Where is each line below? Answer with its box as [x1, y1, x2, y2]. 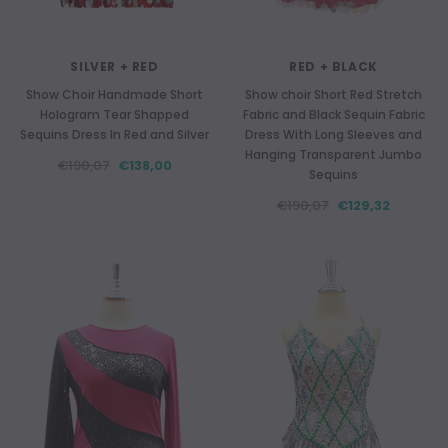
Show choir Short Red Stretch [245, 86, 422, 103]
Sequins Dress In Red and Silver [20, 126, 209, 143]
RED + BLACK [289, 58, 378, 75]
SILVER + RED [70, 58, 159, 75]
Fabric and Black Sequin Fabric [242, 106, 425, 123]
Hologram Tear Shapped [40, 106, 189, 123]
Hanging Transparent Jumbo [245, 146, 422, 163]
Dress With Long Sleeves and [245, 126, 422, 143]
